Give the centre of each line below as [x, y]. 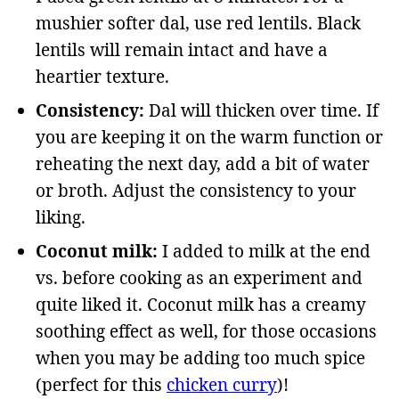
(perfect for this [101, 385]
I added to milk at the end [266, 252]
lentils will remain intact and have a [182, 50]
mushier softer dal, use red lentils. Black [198, 24]
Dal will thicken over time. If [264, 111]
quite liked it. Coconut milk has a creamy [201, 305]
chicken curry [222, 385]
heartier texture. [102, 77]
